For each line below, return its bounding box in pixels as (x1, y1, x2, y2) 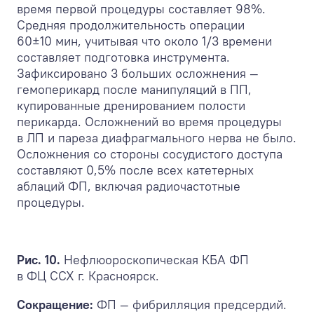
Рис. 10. (17, 251, 60, 268)
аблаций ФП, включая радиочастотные (17, 177, 240, 194)
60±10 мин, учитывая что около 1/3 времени (17, 32, 272, 49)
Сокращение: (17, 296, 93, 313)
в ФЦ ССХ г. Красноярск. (17, 267, 159, 284)
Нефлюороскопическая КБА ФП (60, 251, 249, 268)
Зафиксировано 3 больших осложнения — (17, 64, 259, 81)
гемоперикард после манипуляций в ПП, (17, 81, 252, 97)
